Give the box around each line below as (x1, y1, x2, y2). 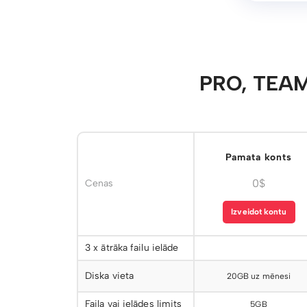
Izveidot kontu (231, 207, 286, 217)
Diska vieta (85, 270, 134, 282)
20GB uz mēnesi (226, 271, 291, 281)
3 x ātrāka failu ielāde (85, 242, 179, 254)
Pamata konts (225, 151, 292, 163)
